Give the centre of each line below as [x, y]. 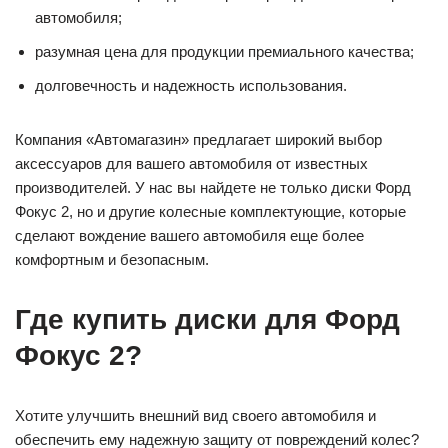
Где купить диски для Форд [207, 319]
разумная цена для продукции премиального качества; [224, 51]
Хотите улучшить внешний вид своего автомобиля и [195, 415]
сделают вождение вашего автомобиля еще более [189, 235]
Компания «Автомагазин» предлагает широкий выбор [198, 139]
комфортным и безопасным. [112, 259]
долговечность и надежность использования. [191, 85]
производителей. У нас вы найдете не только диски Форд [213, 187]
